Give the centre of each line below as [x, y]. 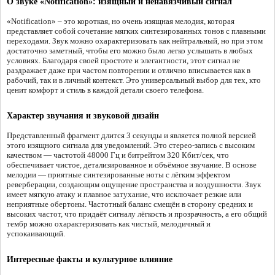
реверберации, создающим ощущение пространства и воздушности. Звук [134, 185]
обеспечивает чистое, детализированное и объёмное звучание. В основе [132, 165]
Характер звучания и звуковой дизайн [83, 116]
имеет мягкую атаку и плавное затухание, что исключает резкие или [124, 195]
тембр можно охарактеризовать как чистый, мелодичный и [109, 224]
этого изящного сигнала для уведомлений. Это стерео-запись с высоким [131, 145]
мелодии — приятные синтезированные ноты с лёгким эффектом [118, 175]
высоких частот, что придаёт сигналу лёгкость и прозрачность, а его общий [137, 214]
